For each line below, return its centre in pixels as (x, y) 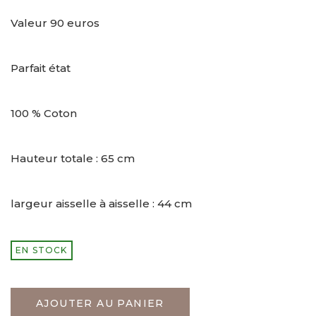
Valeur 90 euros (55, 23)
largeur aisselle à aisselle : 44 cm (101, 203)
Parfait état (41, 68)
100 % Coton (44, 113)
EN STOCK (42, 250)
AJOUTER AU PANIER (100, 303)
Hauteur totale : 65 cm (73, 158)
